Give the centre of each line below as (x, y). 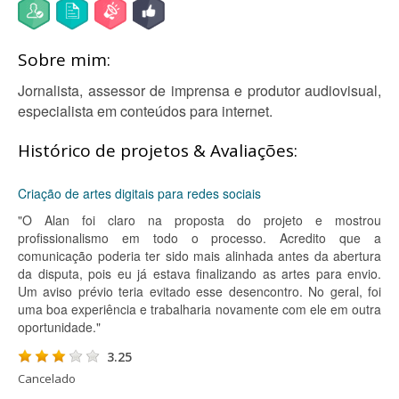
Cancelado (47, 379)
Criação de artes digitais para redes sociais (139, 193)
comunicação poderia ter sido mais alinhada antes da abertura (199, 256)
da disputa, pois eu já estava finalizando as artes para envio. (199, 273)
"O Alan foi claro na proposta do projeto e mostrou (199, 220)
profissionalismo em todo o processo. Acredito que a (199, 238)
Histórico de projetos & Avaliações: (158, 151)
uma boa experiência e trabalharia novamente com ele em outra (199, 309)
